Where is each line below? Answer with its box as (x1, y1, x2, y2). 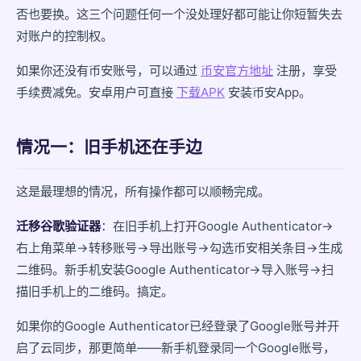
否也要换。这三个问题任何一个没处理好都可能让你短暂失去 (16, 6, 342, 22)
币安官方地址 (201, 63, 273, 78)
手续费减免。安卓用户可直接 (16, 85, 176, 100)
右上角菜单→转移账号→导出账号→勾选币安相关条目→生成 (16, 240, 342, 255)
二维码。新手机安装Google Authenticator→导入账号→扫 (16, 262, 334, 277)
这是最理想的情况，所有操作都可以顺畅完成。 (16, 184, 270, 199)
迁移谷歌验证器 (16, 218, 101, 234)
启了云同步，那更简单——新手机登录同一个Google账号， (16, 340, 335, 355)
